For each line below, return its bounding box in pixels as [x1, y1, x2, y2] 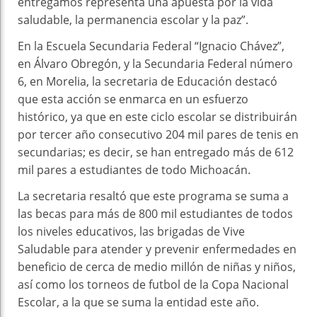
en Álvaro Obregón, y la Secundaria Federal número [18, 55, 293, 71]
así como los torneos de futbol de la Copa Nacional [18, 276, 289, 292]
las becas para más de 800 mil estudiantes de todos [18, 205, 293, 221]
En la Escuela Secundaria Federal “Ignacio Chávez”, [18, 38, 284, 54]
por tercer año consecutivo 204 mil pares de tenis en [18, 126, 299, 142]
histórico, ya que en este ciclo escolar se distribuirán [18, 108, 297, 125]
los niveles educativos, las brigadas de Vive [18, 223, 245, 239]
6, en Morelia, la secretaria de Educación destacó [18, 73, 277, 89]
